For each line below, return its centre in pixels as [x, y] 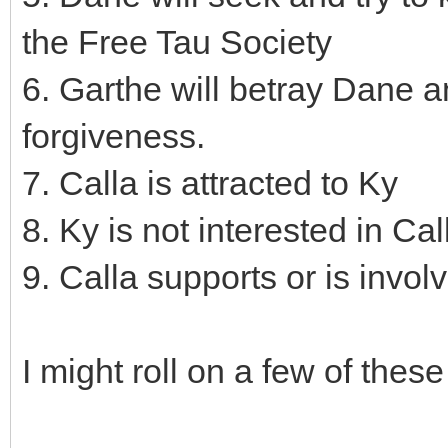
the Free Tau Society [177, 42]
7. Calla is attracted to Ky [210, 183]
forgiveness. [113, 136]
